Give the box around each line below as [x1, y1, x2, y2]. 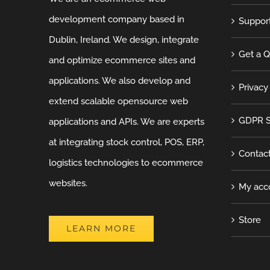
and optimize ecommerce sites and [49, 55, 196, 66]
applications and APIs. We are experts [49, 116, 205, 128]
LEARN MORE [66, 223, 137, 234]
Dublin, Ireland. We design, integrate [49, 34, 199, 46]
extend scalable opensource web [49, 96, 189, 107]
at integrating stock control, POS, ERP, [49, 137, 205, 148]
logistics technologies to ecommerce [49, 157, 204, 169]
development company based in [49, 14, 185, 25]
